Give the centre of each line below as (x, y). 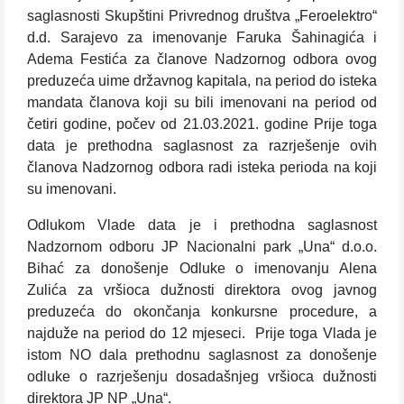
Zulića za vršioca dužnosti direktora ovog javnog (202, 290)
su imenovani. (72, 189)
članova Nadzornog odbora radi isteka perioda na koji (202, 168)
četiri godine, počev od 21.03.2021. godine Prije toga (202, 124)
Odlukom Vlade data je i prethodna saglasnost (202, 225)
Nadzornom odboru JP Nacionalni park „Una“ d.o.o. (202, 247)
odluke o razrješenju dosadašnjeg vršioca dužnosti (202, 377)
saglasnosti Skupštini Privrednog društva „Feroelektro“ (202, 16)
